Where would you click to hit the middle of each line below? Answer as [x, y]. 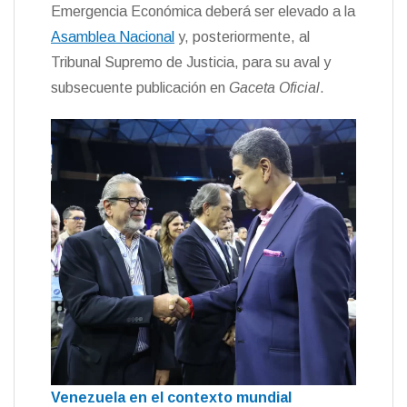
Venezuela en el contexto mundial [171, 397]
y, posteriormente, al [242, 37]
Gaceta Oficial [274, 88]
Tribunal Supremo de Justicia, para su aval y [191, 63]
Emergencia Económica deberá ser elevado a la [203, 12]
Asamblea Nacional [113, 37]
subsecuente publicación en [140, 88]
